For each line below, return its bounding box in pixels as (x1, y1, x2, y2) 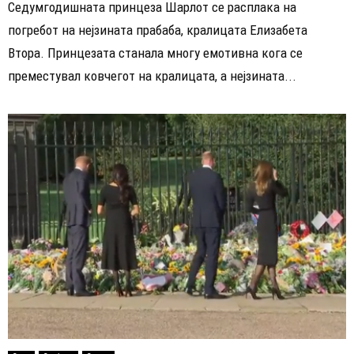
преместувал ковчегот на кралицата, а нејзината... (8, 67, 296, 84)
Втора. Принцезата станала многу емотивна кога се (8, 44, 303, 61)
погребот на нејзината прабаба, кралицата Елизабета (8, 21, 307, 38)
